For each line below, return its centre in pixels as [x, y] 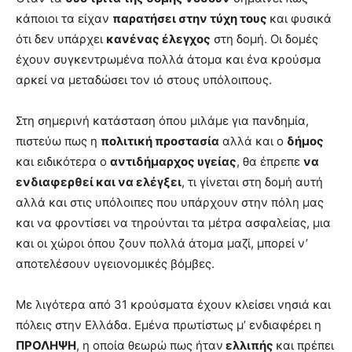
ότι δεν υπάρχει [61, 39]
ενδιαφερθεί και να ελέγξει [99, 182]
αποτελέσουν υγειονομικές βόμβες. [115, 264]
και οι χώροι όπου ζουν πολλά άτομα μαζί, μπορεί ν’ [162, 243]
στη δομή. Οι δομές [264, 39]
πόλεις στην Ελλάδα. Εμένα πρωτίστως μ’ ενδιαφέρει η [169, 325]
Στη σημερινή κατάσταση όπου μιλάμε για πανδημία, [162, 121]
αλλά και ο [253, 141]
